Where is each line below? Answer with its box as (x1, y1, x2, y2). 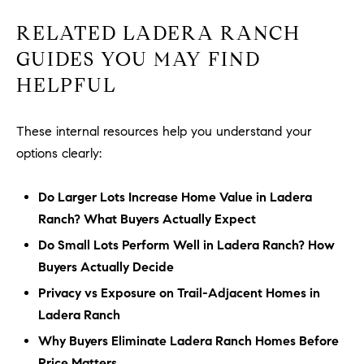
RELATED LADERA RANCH (16, 21, 301, 46)
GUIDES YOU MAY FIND (16, 47, 261, 72)
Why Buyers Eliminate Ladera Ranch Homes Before (37, 332, 339, 349)
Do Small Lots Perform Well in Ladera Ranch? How (37, 236, 335, 253)
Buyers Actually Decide (37, 258, 174, 275)
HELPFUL (16, 73, 117, 98)
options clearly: (16, 145, 102, 161)
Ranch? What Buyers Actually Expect (37, 210, 256, 227)
